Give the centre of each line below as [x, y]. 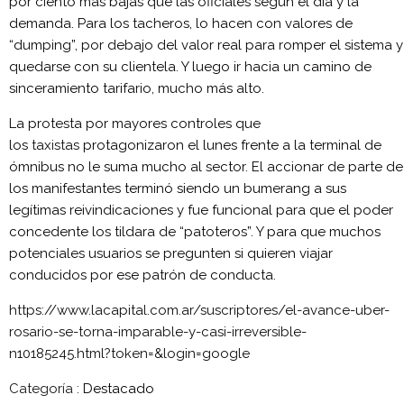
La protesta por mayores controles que [135, 123]
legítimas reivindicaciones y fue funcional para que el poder [201, 210]
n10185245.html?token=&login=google [129, 353]
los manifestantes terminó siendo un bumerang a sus [178, 188]
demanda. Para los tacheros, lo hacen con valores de [181, 23]
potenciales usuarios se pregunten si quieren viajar [171, 253]
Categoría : [44, 388]
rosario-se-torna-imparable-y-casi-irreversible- [158, 331]
